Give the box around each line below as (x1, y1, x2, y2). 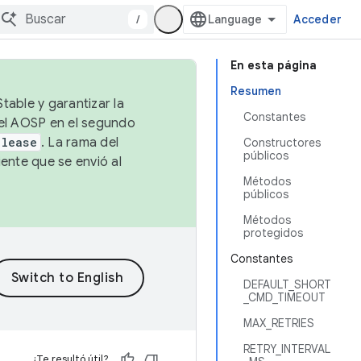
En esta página (230, 58, 317, 73)
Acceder (293, 12, 342, 27)
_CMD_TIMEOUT (243, 290, 326, 305)
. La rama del (40, 135, 118, 151)
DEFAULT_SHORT (243, 277, 331, 292)
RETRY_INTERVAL (243, 342, 330, 356)
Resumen (230, 84, 281, 98)
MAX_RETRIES (243, 316, 314, 330)
